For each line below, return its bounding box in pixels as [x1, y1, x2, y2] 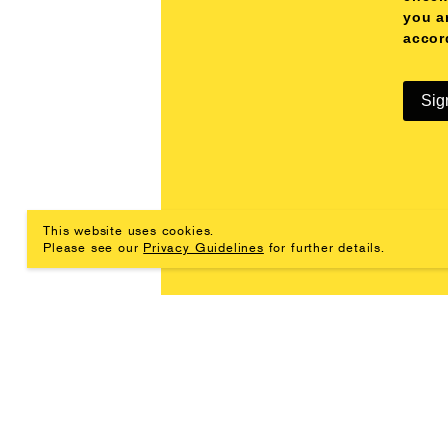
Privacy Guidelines [143, 238, 264, 255]
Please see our [43, 238, 144, 255]
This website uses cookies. [43, 221, 215, 238]
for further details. [263, 238, 385, 255]
